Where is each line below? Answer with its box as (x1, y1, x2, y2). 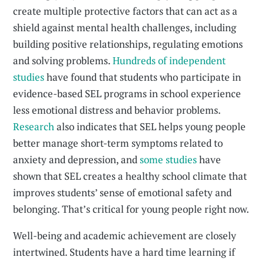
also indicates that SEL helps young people (54, 120, 246, 133)
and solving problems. (13, 54, 113, 67)
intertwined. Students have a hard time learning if (13, 245, 236, 259)
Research (13, 120, 55, 133)
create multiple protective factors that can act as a (13, 4, 238, 18)
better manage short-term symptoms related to (13, 136, 223, 150)
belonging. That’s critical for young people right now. (13, 202, 250, 216)
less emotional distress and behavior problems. (13, 103, 221, 117)
